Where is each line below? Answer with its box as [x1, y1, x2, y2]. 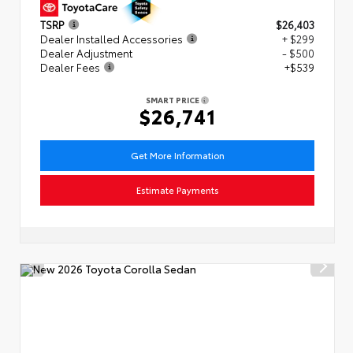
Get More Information [130, 148, 225, 162]
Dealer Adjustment [40, 46, 132, 61]
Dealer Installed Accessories [40, 32, 183, 46]
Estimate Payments [136, 183, 219, 196]
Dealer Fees [40, 60, 100, 75]
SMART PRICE [146, 94, 201, 106]
